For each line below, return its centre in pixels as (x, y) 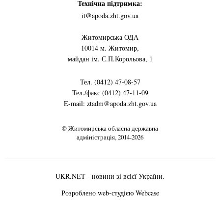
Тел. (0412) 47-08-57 (110, 82)
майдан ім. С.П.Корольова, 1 (110, 58)
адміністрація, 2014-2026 (110, 137)
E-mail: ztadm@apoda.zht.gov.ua (110, 103)
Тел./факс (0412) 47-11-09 (110, 92)
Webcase (147, 192)
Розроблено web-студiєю (98, 192)
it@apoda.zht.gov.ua (110, 15)
